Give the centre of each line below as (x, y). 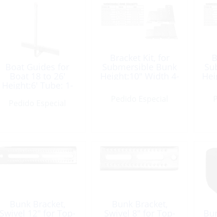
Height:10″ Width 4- (139, 76)
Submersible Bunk (139, 67)
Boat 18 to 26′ (37, 76)
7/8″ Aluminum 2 (139, 85)
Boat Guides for (38, 67)
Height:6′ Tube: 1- (37, 85)
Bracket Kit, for (139, 58)
